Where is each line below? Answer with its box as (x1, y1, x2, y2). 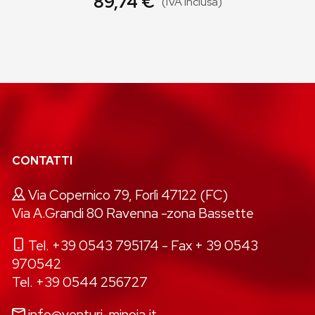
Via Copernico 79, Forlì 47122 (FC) (28, 186, 229, 204)
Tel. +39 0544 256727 (12, 273, 148, 291)
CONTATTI (12, 153, 73, 168)
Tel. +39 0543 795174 (28, 236, 160, 255)
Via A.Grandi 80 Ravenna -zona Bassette (12, 204, 255, 222)
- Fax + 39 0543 (159, 236, 259, 255)
